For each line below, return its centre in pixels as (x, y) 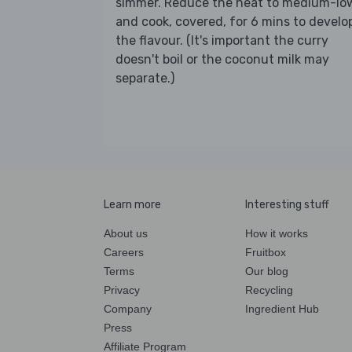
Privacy (122, 290)
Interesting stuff (287, 204)
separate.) (145, 79)
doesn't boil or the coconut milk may (222, 60)
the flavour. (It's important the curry (222, 41)
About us (126, 233)
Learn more (132, 204)
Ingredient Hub (282, 308)
